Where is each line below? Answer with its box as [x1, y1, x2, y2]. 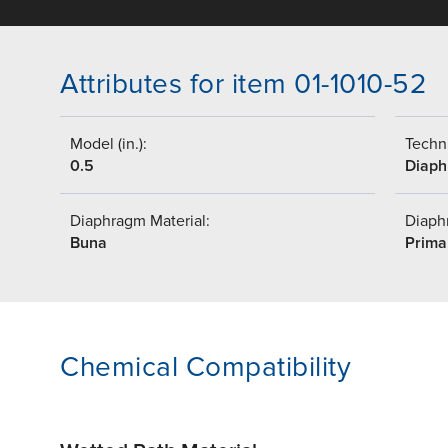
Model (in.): [70, 134, 147, 155]
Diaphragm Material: [70, 211, 210, 232]
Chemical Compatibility [60, 350, 351, 385]
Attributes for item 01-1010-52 [60, 67, 426, 102]
